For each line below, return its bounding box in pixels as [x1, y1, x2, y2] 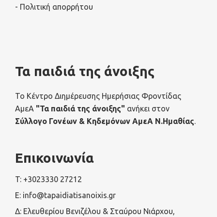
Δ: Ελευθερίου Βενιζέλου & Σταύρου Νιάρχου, [15, 206, 175, 216]
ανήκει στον [125, 104, 170, 113]
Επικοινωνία [15, 150, 94, 165]
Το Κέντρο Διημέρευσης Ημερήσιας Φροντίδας [15, 91, 182, 100]
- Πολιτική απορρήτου [15, 2, 93, 11]
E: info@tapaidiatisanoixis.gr [15, 190, 116, 200]
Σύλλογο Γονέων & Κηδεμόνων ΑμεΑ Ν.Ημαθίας [15, 116, 195, 125]
